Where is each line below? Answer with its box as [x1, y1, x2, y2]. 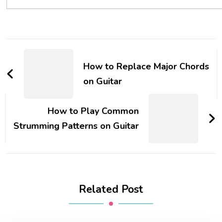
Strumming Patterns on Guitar [13, 120, 139, 132]
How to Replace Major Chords [83, 60, 210, 72]
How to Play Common [47, 105, 139, 117]
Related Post [79, 182, 143, 197]
